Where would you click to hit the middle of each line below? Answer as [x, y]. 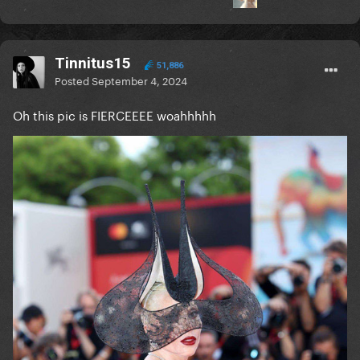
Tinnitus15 [93, 63]
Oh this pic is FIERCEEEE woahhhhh [115, 115]
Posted [73, 80]
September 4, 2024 [139, 80]
